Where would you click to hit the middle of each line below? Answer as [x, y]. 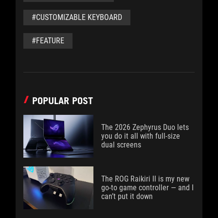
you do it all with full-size [141, 136]
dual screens [121, 145]
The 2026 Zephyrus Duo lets [145, 127]
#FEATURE [48, 41]
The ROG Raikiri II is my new [145, 179]
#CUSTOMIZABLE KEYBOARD [77, 17]
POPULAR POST [63, 101]
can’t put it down [127, 196]
